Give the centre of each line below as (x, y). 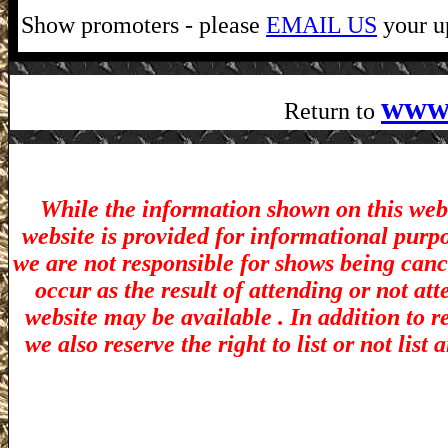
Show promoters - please (143, 25)
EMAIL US (321, 25)
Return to (332, 111)
